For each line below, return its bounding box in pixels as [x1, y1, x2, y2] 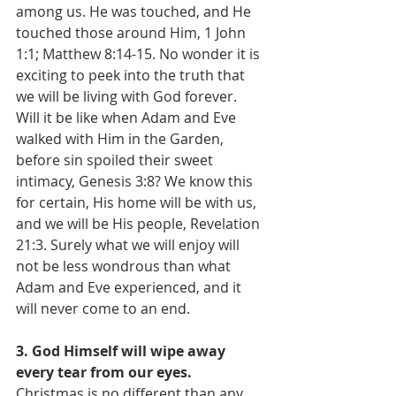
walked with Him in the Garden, [16, 129, 227, 148]
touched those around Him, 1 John [16, 23, 249, 42]
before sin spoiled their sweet [16, 150, 217, 170]
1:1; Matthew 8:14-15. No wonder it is [16, 44, 263, 64]
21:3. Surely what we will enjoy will [16, 235, 243, 255]
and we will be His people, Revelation [16, 214, 263, 233]
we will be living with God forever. [16, 87, 240, 106]
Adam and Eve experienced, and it [16, 278, 245, 297]
